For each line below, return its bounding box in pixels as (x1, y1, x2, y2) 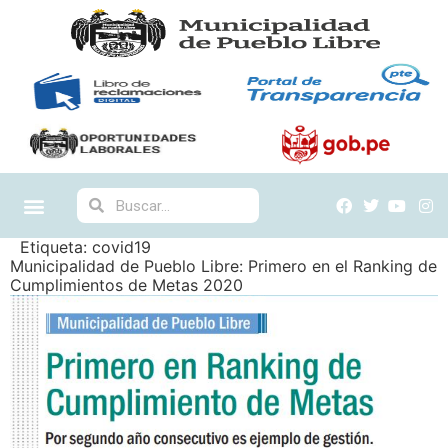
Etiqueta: (20, 237, 92, 257)
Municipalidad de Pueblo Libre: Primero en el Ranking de (10, 256, 437, 276)
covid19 (92, 237, 151, 257)
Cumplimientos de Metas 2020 (10, 275, 243, 295)
